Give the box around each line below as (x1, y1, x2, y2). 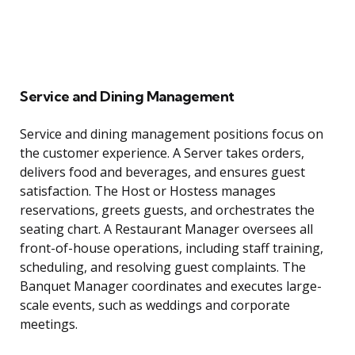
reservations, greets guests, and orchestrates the (20, 201, 315, 219)
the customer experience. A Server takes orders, (20, 144, 304, 162)
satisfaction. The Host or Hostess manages (20, 182, 276, 200)
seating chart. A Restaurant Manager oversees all (20, 220, 313, 239)
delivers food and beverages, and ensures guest (20, 163, 305, 181)
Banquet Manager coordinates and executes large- (20, 277, 322, 296)
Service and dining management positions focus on (20, 125, 323, 143)
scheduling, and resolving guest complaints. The (20, 258, 306, 277)
